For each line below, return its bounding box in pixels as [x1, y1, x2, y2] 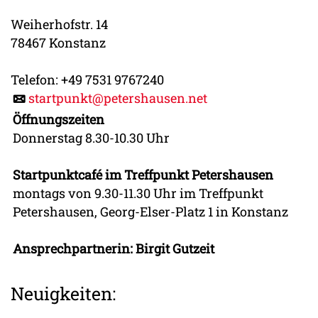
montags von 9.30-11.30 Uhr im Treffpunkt [13, 184, 264, 202]
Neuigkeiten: [11, 282, 116, 306]
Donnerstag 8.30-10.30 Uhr [13, 128, 170, 146]
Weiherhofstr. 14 [11, 16, 108, 33]
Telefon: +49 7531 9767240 [11, 71, 164, 89]
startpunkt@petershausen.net [28, 89, 207, 107]
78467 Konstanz [11, 34, 106, 52]
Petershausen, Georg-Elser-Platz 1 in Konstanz [13, 202, 289, 220]
